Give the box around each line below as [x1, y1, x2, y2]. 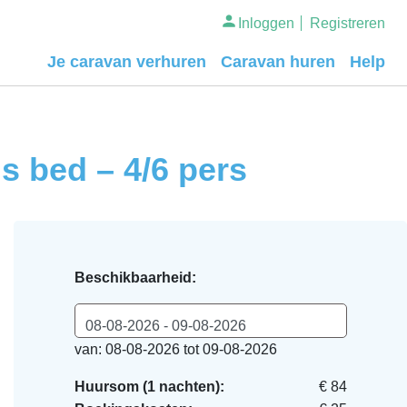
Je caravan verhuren [47, 52, 206, 71]
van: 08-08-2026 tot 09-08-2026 [74, 342, 277, 357]
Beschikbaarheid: [74, 270, 196, 285]
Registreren [310, 15, 385, 31]
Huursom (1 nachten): [74, 379, 224, 394]
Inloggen [238, 15, 294, 31]
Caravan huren [221, 52, 335, 71]
